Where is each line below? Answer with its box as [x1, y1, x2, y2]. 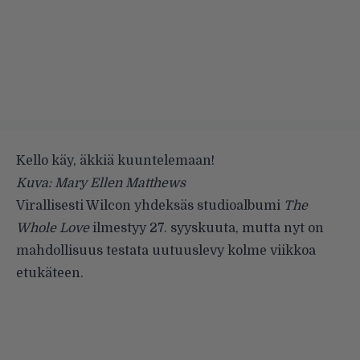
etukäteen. [16, 265, 84, 280]
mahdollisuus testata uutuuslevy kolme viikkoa [16, 243, 316, 258]
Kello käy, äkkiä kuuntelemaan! [16, 153, 215, 168]
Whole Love [16, 220, 89, 235]
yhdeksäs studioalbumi [131, 198, 284, 213]
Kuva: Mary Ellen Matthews [16, 175, 186, 190]
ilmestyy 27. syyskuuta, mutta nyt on [89, 220, 324, 235]
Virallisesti [16, 198, 86, 213]
